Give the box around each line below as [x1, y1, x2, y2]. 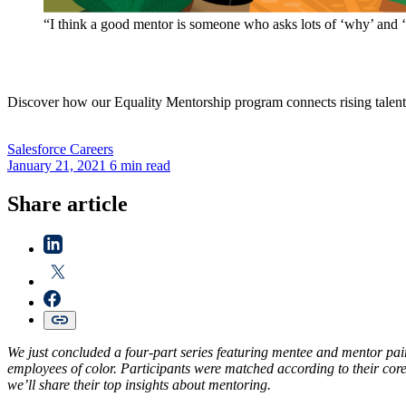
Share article [7, 192, 128, 217]
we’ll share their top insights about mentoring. [7, 376, 271, 392]
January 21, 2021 [7, 158, 106, 174]
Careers [70, 141, 113, 158]
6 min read [110, 158, 170, 174]
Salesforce [7, 141, 66, 158]
